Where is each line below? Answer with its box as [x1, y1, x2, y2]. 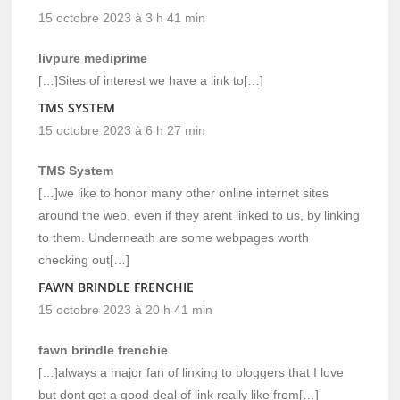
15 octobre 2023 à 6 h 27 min [38, 123, 206, 138]
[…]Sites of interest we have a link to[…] [38, 73, 264, 88]
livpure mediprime [38, 51, 148, 66]
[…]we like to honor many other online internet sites [38, 186, 329, 201]
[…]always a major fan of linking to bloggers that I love [38, 365, 345, 380]
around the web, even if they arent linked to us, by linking [38, 208, 361, 223]
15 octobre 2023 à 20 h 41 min [38, 303, 213, 318]
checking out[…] [38, 253, 130, 268]
